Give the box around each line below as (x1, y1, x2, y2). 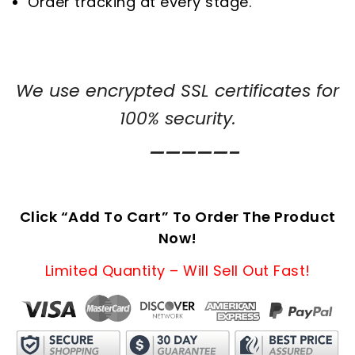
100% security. (119, 105, 236, 131)
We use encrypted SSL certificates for (16, 78, 339, 103)
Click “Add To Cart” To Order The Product (19, 207, 336, 227)
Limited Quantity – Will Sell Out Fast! (44, 260, 311, 281)
